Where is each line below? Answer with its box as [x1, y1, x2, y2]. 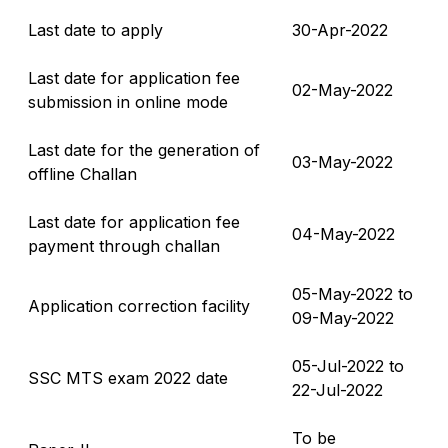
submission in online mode [28, 91, 228, 112]
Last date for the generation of [28, 139, 260, 160]
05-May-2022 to [292, 283, 413, 304]
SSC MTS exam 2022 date [28, 367, 228, 388]
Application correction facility [28, 295, 250, 316]
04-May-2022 [292, 223, 395, 244]
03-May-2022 [292, 151, 393, 172]
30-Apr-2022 [292, 19, 388, 40]
